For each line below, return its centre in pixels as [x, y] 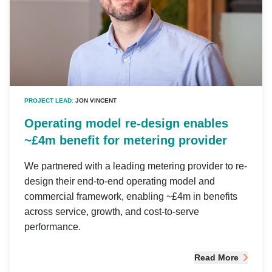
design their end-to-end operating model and [120, 181]
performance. [53, 226]
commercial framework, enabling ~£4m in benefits [131, 196]
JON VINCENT [96, 100]
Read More [216, 257]
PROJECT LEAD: [50, 100]
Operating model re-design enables [126, 123]
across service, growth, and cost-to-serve [112, 211]
